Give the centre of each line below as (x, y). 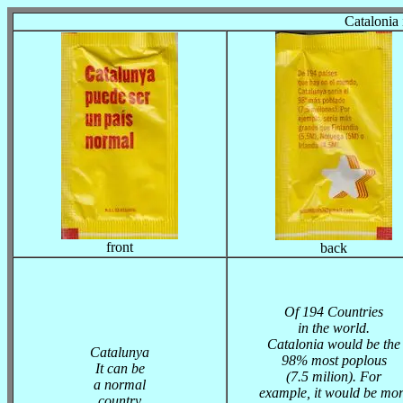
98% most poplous (334, 360)
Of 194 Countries (334, 312)
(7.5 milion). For (334, 376)
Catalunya (120, 352)
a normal (120, 385)
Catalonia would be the (334, 344)
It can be (120, 368)
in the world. (334, 328)
